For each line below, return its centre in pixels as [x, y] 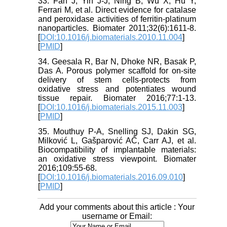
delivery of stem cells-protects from [117, 80]
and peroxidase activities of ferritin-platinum [117, 19]
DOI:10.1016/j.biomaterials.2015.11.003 [111, 107]
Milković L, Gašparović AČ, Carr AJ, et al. [117, 141]
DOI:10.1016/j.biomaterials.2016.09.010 [112, 177]
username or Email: [117, 216]
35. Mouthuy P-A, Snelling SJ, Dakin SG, [117, 132]
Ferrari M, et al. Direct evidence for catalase [117, 10]
